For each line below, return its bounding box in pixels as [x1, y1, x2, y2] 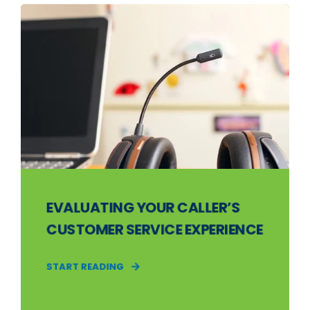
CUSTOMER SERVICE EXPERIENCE [46, 219, 263, 239]
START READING [46, 259, 125, 273]
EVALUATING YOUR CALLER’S [46, 197, 240, 218]
